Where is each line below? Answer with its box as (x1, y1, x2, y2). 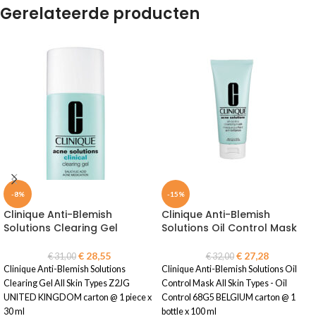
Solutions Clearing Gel (4, 221, 118, 235)
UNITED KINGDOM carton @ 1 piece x (4, 292, 152, 303)
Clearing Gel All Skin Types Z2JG (4, 278, 130, 288)
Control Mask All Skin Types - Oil (162, 278, 287, 288)
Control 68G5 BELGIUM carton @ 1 (162, 292, 296, 303)
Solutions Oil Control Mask (162, 221, 297, 235)
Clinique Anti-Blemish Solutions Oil (162, 264, 297, 274)
